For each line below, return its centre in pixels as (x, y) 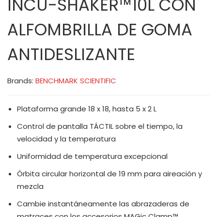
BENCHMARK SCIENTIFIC (76, 80)
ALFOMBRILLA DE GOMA (100, 29)
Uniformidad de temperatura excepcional (92, 156)
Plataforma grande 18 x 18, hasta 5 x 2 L (87, 108)
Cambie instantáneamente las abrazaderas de (103, 203)
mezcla (30, 186)
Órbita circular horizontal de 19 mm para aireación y (109, 173)
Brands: (21, 80)
